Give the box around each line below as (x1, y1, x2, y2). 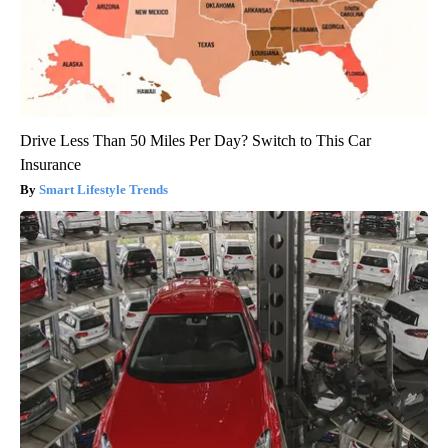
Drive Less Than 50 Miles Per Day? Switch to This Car (20, 132, 371, 150)
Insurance (20, 156, 81, 174)
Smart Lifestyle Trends (39, 182, 168, 198)
